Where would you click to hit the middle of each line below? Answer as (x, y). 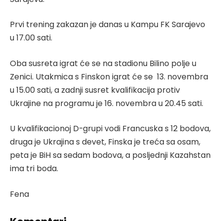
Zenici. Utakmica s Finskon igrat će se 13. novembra (109, 76)
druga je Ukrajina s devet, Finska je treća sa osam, (105, 142)
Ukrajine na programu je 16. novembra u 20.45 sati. (108, 103)
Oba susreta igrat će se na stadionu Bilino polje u (103, 63)
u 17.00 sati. (32, 38)
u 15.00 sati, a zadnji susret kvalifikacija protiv (95, 90)
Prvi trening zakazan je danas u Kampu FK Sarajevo (108, 25)
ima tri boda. (34, 169)
